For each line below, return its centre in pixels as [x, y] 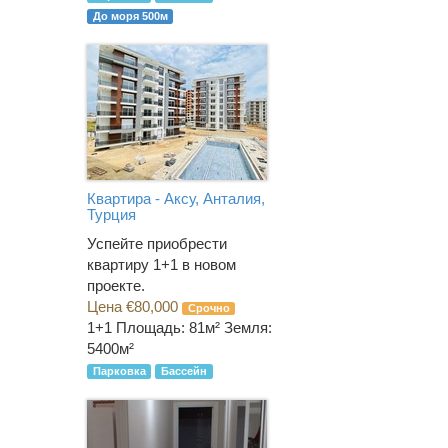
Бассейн [183, 371]
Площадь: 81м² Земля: [194, 328]
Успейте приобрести [157, 244]
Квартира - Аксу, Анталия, [176, 198]
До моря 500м [130, 16]
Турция [111, 214]
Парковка [119, 371]
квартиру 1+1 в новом [161, 265]
